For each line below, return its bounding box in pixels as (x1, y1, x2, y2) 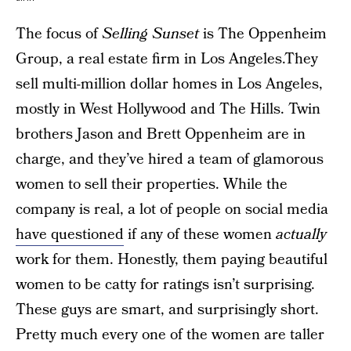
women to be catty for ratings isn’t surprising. (16, 274, 315, 295)
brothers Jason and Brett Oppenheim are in (16, 124, 306, 145)
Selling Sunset (102, 24, 199, 45)
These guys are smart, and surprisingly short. (16, 299, 319, 320)
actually (276, 224, 327, 245)
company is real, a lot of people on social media (16, 199, 328, 220)
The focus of (16, 24, 102, 45)
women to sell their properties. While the (16, 174, 288, 195)
